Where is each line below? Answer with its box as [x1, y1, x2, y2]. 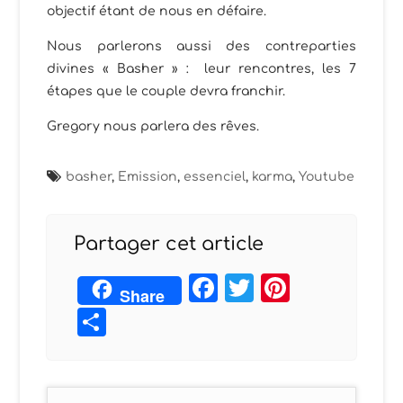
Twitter [254, 271, 355, 303]
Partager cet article [74, 232, 264, 255]
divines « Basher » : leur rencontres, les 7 [47, 61, 356, 76]
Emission [118, 169, 178, 184]
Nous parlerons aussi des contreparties [47, 39, 356, 53]
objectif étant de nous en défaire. [47, 4, 267, 18]
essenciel [184, 169, 246, 184]
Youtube [299, 169, 355, 184]
